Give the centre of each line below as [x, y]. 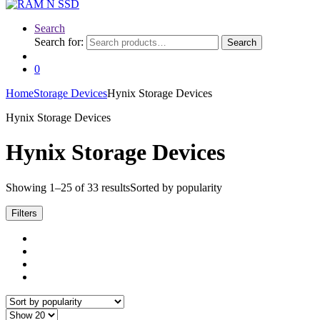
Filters [24, 213]
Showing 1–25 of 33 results [68, 187]
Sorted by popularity [176, 187]
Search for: [59, 42]
